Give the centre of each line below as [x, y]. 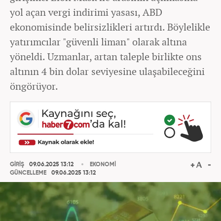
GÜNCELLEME [28, 173]
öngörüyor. [34, 86]
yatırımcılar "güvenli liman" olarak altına [98, 42]
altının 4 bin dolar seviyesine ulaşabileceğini [107, 71]
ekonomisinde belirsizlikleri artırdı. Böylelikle [110, 27]
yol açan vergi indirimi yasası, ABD [86, 12]
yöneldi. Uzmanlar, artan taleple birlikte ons [106, 56]
